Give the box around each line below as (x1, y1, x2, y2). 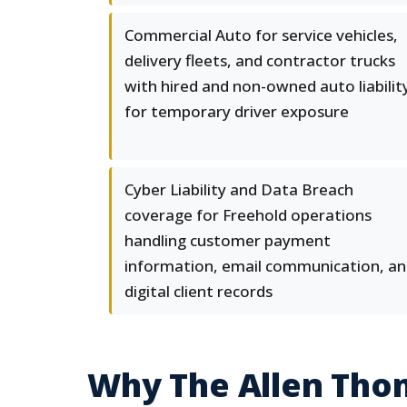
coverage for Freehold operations (124, 204, 372, 225)
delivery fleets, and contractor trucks (124, 50, 395, 71)
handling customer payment (124, 230, 331, 251)
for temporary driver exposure (124, 101, 349, 122)
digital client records (124, 281, 273, 302)
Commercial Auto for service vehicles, (124, 25, 398, 45)
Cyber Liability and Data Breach (124, 179, 353, 200)
